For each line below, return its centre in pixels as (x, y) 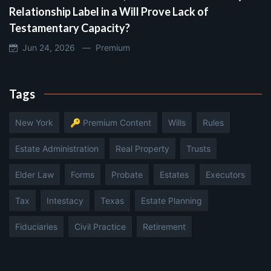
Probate (127, 174)
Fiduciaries (36, 226)
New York (34, 122)
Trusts (198, 148)
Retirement (164, 226)
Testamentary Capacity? (70, 28)
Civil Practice (100, 226)
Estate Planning (171, 200)
